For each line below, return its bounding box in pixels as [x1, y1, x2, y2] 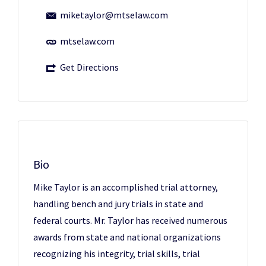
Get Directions [60, 61, 119, 73]
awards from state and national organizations [33, 231, 221, 243]
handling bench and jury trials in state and [33, 198, 203, 210]
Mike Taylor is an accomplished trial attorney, [33, 181, 218, 193]
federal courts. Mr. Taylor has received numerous [33, 214, 227, 226]
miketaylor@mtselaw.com [60, 9, 168, 21]
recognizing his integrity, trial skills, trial [33, 248, 200, 259]
